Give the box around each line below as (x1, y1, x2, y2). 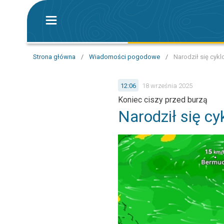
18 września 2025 (142, 81, 192, 89)
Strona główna (33, 53, 75, 60)
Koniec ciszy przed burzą (118, 95, 207, 104)
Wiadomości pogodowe (89, 53, 160, 60)
